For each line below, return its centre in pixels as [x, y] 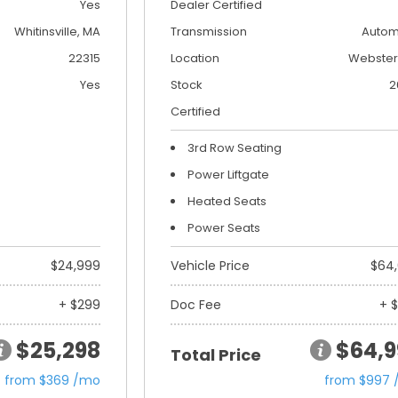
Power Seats [223, 227]
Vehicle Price [210, 265]
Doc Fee [195, 304]
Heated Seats [227, 201]
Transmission [208, 31]
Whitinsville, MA [57, 31]
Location [195, 58]
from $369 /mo [52, 380]
